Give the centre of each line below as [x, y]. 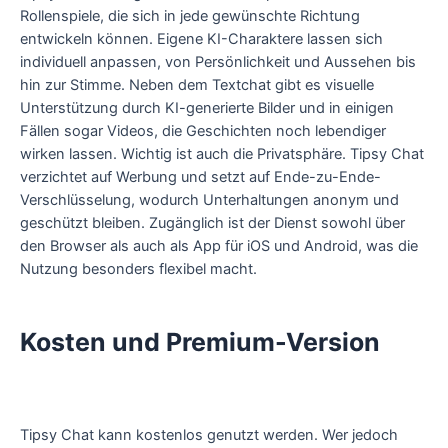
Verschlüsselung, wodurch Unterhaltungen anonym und [209, 199]
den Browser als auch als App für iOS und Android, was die [219, 245]
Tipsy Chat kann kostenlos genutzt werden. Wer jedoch [209, 435]
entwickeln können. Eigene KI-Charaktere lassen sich [201, 38]
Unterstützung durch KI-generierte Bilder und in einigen [207, 107]
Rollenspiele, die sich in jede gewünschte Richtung [190, 15]
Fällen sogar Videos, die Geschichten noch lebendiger [203, 130]
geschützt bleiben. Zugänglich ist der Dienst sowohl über [212, 222]
